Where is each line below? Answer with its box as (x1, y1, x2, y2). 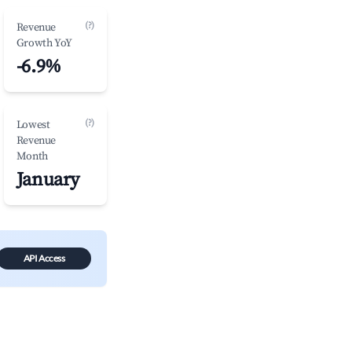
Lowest (16, 118, 50, 132)
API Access (23, 252, 65, 264)
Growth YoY (16, 36, 72, 50)
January (16, 168, 79, 192)
